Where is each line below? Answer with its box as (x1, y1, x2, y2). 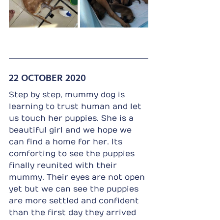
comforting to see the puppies (9, 149, 137, 158)
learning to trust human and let (9, 102, 144, 111)
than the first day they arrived (9, 208, 138, 217)
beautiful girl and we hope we (9, 125, 134, 135)
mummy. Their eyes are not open (9, 172, 147, 182)
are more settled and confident (9, 196, 141, 205)
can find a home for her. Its (9, 137, 125, 146)
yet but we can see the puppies (9, 184, 141, 193)
